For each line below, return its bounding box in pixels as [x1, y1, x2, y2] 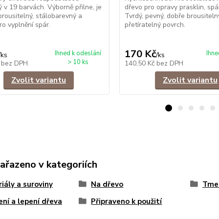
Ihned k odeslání [54, 48, 101, 58]
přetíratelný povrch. [124, 20, 185, 29]
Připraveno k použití [91, 196, 162, 206]
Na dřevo [91, 179, 124, 189]
